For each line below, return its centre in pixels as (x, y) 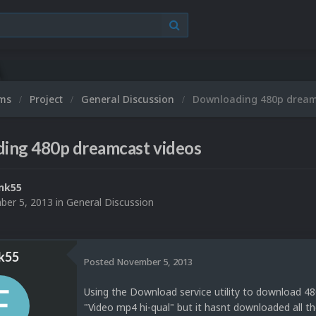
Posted (100, 261)
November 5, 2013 (154, 261)
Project (48, 99)
